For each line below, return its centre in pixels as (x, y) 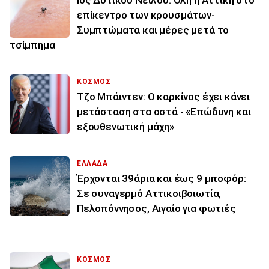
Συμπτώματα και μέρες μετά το (153, 30)
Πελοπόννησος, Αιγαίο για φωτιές (156, 208)
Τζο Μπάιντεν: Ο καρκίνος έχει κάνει (164, 96)
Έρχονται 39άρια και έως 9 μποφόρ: (162, 178)
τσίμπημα (32, 45)
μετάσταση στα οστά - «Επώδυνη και (164, 111)
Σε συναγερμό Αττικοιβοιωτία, (149, 193)
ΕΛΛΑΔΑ (92, 163)
